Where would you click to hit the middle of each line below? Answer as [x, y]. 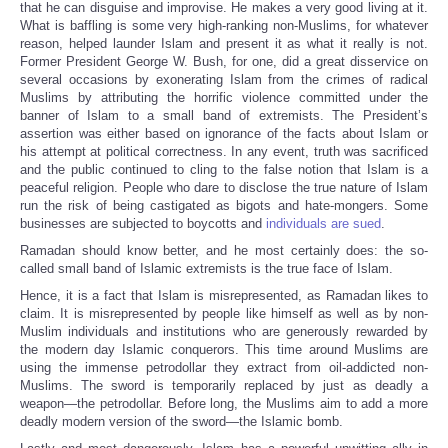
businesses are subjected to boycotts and [143, 224]
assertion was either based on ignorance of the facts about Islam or [224, 134]
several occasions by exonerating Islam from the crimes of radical [224, 80]
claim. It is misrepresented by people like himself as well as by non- [224, 314]
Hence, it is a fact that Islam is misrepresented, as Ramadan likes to [224, 296]
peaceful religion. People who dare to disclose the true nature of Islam [224, 188]
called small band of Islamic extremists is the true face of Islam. [206, 269]
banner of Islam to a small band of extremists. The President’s [224, 116]
